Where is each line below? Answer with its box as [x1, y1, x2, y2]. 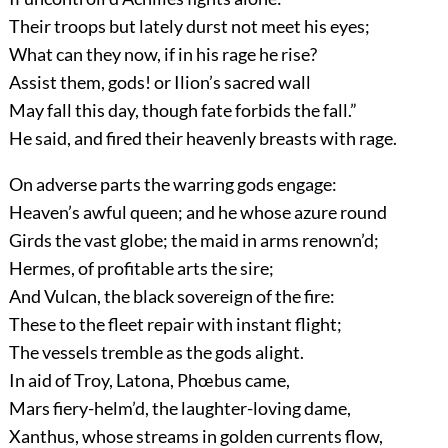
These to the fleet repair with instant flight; [8, 313, 342, 336]
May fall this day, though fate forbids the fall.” [8, 99, 357, 122]
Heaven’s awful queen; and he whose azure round [8, 201, 387, 224]
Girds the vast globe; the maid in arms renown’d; [8, 229, 379, 252]
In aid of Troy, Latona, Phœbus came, [8, 369, 290, 392]
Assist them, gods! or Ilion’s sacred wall [8, 71, 311, 94]
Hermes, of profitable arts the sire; [8, 257, 274, 280]
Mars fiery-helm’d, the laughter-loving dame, [8, 397, 351, 420]
